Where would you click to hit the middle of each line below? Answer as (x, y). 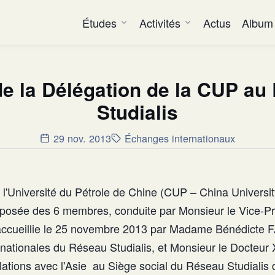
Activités (160, 22)
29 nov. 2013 (82, 138)
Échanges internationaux (180, 138)
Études (100, 22)
